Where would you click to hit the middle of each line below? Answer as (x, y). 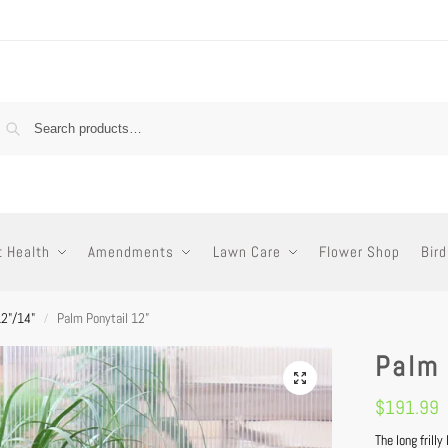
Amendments (131, 251)
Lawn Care (246, 251)
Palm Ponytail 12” (102, 318)
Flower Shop (360, 251)
